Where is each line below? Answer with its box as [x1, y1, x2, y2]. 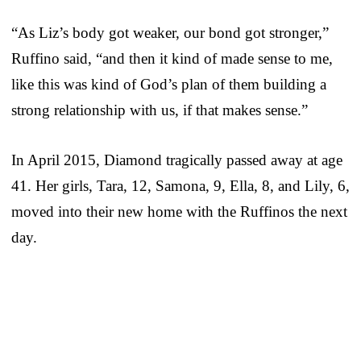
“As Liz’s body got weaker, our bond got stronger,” [11, 23, 329, 41]
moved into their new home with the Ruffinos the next [11, 202, 347, 220]
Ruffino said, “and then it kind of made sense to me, [11, 49, 333, 67]
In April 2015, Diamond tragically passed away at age [11, 151, 342, 168]
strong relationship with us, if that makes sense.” [11, 101, 308, 118]
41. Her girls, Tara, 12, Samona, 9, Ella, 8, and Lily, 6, [11, 176, 350, 194]
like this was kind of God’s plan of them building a [11, 75, 326, 93]
